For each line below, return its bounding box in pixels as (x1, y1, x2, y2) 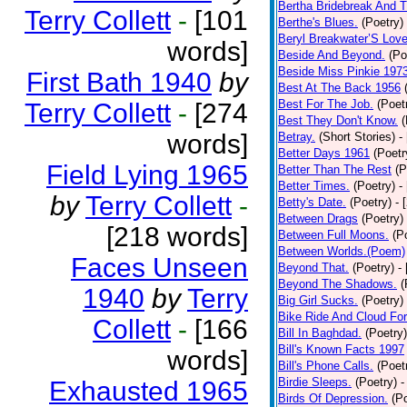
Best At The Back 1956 (278, 81, 401, 94)
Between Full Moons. (278, 228, 389, 242)
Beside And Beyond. (278, 48, 385, 62)
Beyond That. (278, 261, 349, 274)
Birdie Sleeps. (278, 375, 352, 389)
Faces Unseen (71, 253, 248, 283)
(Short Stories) (319, 130, 395, 144)
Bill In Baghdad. (278, 326, 362, 340)
